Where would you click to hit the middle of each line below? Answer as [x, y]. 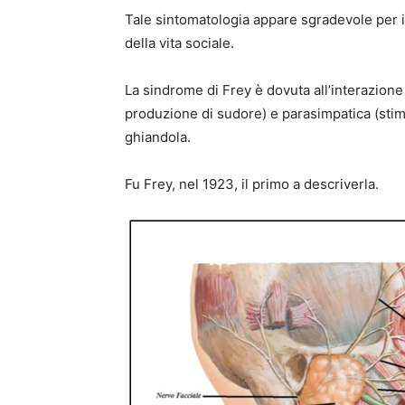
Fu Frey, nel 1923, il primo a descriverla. [252, 184]
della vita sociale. [179, 42]
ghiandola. [158, 137]
